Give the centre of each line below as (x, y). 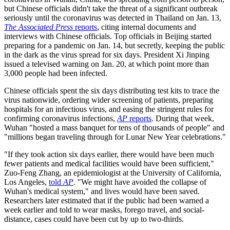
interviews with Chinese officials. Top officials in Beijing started (108, 36)
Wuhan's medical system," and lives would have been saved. (102, 191)
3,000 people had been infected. (56, 73)
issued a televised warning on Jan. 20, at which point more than (107, 64)
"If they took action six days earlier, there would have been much (109, 155)
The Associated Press (39, 27)
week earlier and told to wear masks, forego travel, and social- (104, 210)
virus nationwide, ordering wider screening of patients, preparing (109, 100)
